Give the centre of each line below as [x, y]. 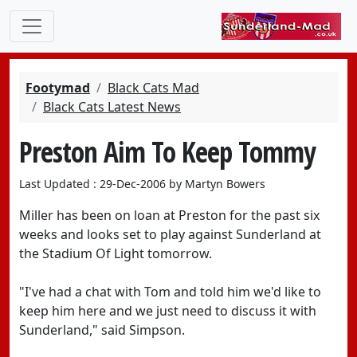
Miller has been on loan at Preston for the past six [169, 215]
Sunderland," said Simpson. [102, 330]
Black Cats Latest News [112, 107]
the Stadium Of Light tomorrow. [116, 253]
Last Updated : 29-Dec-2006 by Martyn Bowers [142, 184]
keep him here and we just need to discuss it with [168, 311]
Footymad [58, 88]
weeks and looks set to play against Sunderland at [170, 234]
